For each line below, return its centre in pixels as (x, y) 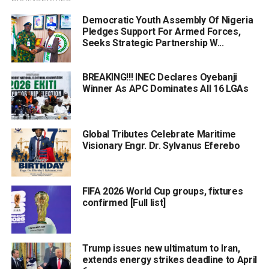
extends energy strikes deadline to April (170, 259)
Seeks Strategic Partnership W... (153, 43)
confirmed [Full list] (124, 202)
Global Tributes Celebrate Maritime (159, 134)
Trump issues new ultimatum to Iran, (161, 248)
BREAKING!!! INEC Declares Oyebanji (159, 77)
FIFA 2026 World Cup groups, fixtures (162, 191)
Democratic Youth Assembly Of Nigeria (168, 20)
